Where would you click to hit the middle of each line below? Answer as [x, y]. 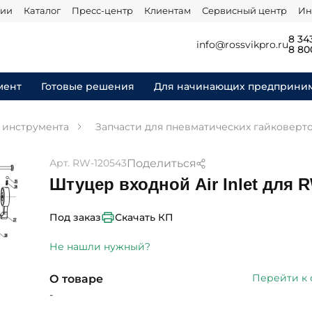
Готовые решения [88, 86]
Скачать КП [145, 217]
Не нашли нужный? [100, 247]
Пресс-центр [102, 11]
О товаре [77, 279]
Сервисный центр [244, 11]
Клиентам [167, 11]
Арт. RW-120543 [88, 163]
